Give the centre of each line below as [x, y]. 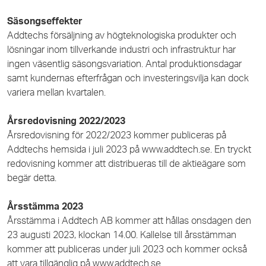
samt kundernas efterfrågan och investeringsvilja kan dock [128, 78]
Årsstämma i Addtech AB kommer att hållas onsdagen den [129, 221]
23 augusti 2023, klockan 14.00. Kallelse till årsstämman [122, 235]
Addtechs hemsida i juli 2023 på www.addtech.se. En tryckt [129, 149]
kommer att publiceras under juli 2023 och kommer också [127, 249]
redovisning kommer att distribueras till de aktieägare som [126, 164]
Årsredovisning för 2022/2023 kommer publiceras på [117, 135]
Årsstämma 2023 [45, 206]
